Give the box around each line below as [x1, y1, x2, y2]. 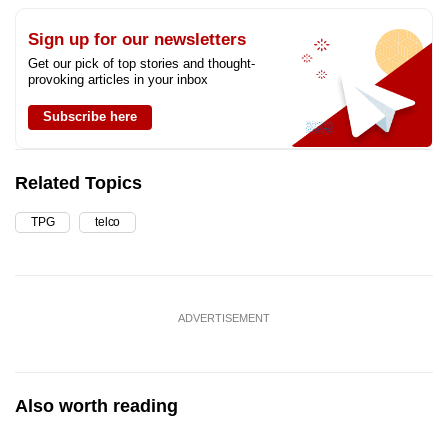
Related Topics [15, 172, 142, 193]
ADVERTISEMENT [178, 311, 270, 324]
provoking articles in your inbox [28, 71, 208, 87]
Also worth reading [15, 395, 178, 416]
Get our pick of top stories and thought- [28, 55, 255, 71]
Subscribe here [43, 108, 137, 124]
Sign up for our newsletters [28, 29, 246, 49]
